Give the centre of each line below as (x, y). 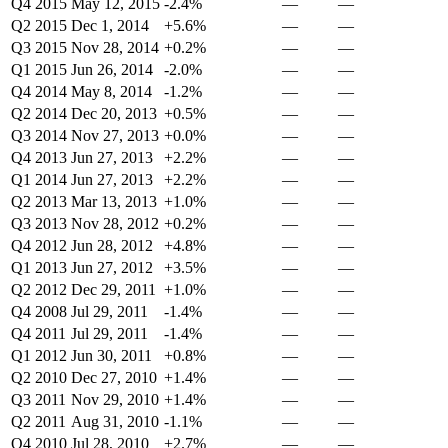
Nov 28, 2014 (115, 47)
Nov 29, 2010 (115, 399)
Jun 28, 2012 (112, 245)
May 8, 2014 (111, 91)
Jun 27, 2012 (112, 267)
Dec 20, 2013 (114, 113)
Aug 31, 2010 (115, 421)
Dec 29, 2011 (113, 289)
